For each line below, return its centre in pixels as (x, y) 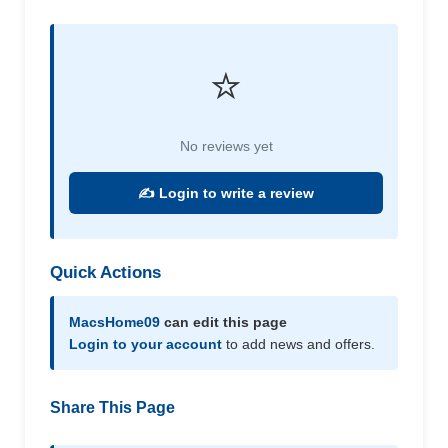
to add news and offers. (298, 344)
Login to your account (145, 344)
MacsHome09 (114, 322)
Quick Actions (105, 272)
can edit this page (223, 322)
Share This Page (112, 407)
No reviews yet (226, 146)
